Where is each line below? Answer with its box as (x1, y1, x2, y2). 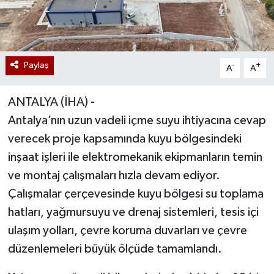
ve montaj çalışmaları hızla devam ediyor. (7, 169, 220, 182)
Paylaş (23, 61, 49, 70)
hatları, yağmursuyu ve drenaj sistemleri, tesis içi (7, 206, 259, 219)
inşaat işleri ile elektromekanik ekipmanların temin (7, 151, 262, 164)
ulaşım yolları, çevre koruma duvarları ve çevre (7, 224, 247, 237)
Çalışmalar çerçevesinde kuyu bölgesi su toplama (7, 188, 264, 201)
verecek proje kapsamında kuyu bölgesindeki (7, 133, 242, 146)
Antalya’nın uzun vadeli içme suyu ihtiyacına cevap (7, 114, 266, 127)
